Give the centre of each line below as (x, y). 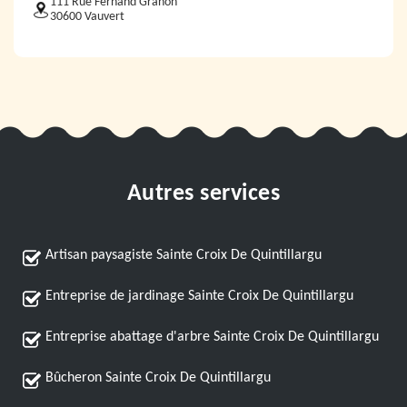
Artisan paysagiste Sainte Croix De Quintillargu (184, 255)
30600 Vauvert (87, 17)
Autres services (203, 194)
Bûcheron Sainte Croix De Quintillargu (158, 378)
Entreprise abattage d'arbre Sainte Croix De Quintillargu (212, 337)
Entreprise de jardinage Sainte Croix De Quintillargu (199, 296)
